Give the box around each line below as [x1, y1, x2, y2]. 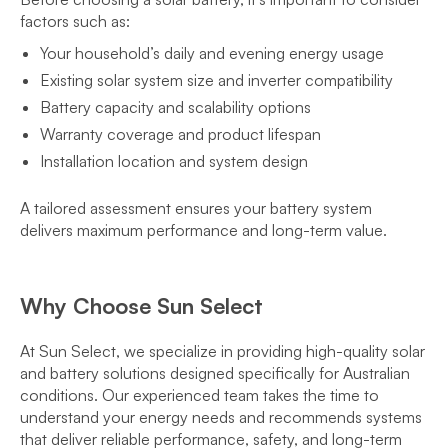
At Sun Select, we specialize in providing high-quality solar [20, 341, 425, 361]
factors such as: [20, 11, 130, 31]
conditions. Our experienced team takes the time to [20, 385, 379, 405]
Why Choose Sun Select [20, 292, 263, 319]
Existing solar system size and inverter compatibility [40, 70, 393, 90]
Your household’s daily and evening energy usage [40, 43, 384, 63]
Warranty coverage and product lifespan [40, 124, 321, 144]
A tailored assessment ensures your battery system [20, 198, 372, 218]
